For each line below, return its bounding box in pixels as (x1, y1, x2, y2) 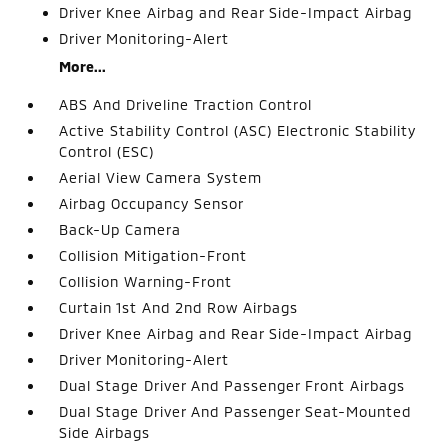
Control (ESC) (59, 143, 155, 160)
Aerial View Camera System (59, 169, 263, 186)
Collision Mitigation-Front (59, 247, 248, 264)
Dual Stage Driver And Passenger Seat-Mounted (59, 403, 412, 420)
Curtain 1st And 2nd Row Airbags (59, 299, 299, 316)
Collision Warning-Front (59, 273, 233, 290)
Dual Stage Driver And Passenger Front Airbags (59, 377, 406, 394)
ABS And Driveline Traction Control (59, 96, 313, 113)
